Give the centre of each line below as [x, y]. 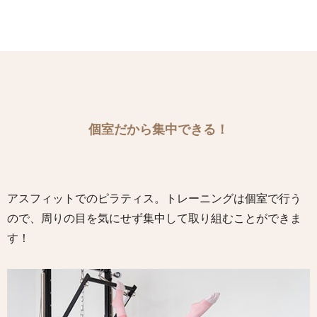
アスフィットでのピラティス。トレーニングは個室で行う [154, 198]
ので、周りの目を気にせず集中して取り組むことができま [154, 218]
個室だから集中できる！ [158, 129]
